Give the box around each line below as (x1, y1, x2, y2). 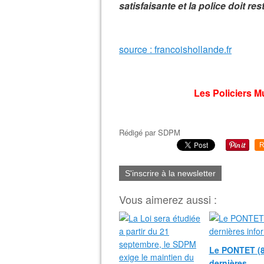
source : (119, 42, 154, 56)
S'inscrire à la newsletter (125, 169, 216, 178)
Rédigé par (119, 127, 158, 138)
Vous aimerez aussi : (119, 192, 217, 207)
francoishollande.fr (154, 42, 232, 56)
